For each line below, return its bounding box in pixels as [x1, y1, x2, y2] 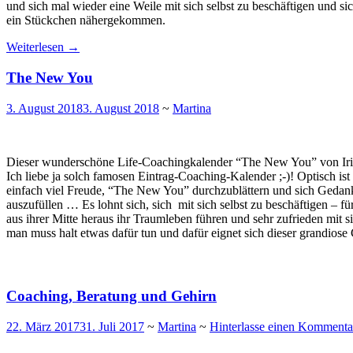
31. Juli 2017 [80, 320, 144, 333]
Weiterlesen [6, 40, 67, 54]
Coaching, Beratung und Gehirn [6, 288, 217, 305]
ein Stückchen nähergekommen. [6, 13, 165, 28]
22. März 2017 [6, 320, 80, 333]
